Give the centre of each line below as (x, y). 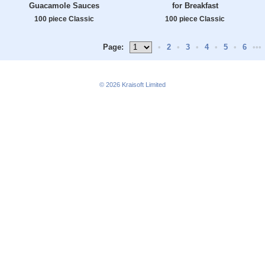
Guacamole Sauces (64, 6)
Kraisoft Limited (144, 85)
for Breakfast (195, 6)
